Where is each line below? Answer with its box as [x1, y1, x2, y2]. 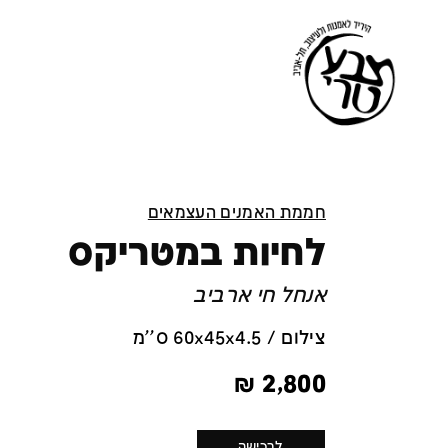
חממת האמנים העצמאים [147, 204, 326, 222]
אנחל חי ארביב [192, 284, 326, 307]
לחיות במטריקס [68, 234, 326, 274]
